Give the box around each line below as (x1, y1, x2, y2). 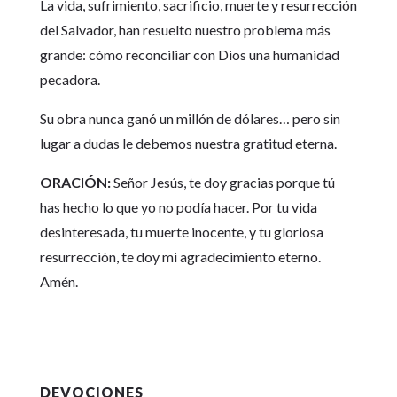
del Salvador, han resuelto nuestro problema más (39, 21, 331, 38)
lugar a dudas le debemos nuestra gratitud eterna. (39, 135, 337, 152)
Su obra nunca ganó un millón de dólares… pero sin (39, 110, 340, 127)
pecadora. (39, 71, 100, 88)
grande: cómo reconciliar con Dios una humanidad (39, 46, 339, 63)
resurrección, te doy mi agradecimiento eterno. (39, 248, 321, 265)
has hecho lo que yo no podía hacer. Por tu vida (39, 198, 317, 215)
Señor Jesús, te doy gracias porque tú (110, 174, 335, 191)
